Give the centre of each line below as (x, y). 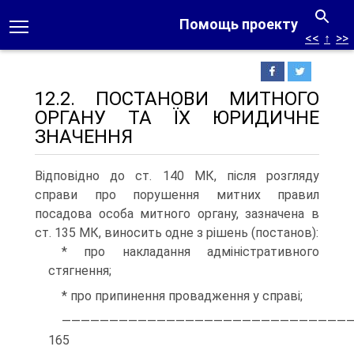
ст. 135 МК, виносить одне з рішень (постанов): (177, 233)
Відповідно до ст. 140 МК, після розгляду (177, 176)
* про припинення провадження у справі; (182, 296)
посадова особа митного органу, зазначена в (177, 214)
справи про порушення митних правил (177, 195)
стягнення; (80, 271)
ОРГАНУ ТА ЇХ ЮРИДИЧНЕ (177, 118)
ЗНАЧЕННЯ (84, 137)
